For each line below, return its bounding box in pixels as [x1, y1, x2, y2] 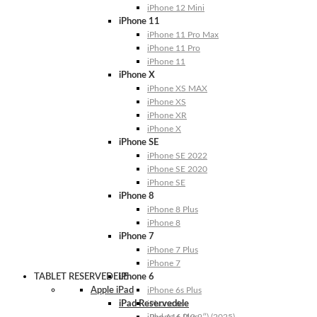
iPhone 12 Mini [147, 4, 204, 13]
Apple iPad [91, 286, 134, 296]
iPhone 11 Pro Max [147, 30, 219, 40]
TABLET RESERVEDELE [34, 272, 128, 282]
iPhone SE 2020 [147, 165, 207, 174]
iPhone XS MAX [147, 84, 207, 93]
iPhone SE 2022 [147, 151, 207, 161]
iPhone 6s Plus [147, 286, 202, 295]
